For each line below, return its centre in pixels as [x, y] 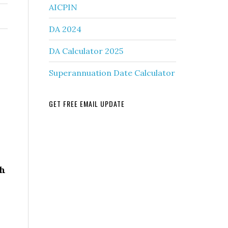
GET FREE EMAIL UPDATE [87, 104]
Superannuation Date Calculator [112, 73]
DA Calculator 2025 [86, 51]
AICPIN [63, 7]
